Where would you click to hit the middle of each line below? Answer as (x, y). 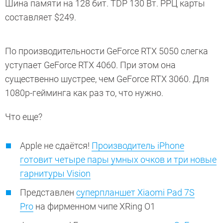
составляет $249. (41, 17)
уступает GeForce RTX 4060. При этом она (90, 65)
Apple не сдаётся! (56, 146)
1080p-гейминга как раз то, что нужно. (84, 93)
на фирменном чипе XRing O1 (95, 207)
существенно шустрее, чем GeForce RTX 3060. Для (107, 79)
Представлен (48, 193)
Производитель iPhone (138, 146)
